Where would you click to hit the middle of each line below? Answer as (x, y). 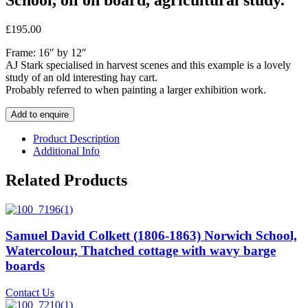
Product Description (76, 138)
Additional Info (66, 151)
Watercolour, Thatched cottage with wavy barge (141, 251)
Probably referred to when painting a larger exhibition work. (136, 89)
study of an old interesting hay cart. (81, 77)
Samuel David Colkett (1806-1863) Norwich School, (151, 236)
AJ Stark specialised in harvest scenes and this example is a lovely (148, 65)
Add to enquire (40, 114)
